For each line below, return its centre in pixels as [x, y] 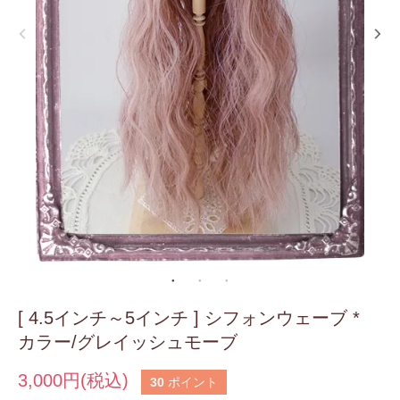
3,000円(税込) [73, 381]
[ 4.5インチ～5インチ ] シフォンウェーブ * [189, 318]
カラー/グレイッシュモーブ [128, 342]
